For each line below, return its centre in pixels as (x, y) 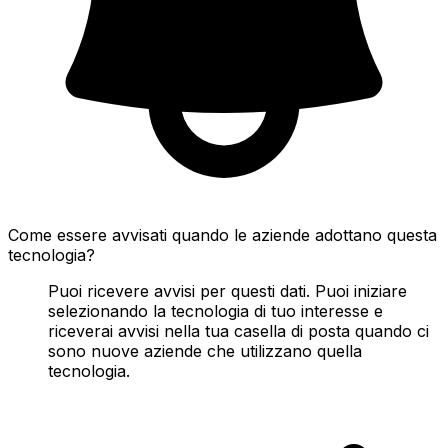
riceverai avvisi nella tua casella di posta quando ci (238, 330)
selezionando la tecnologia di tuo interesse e (215, 310)
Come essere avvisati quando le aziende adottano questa (222, 234)
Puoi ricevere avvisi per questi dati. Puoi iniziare (227, 290)
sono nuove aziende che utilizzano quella (205, 350)
